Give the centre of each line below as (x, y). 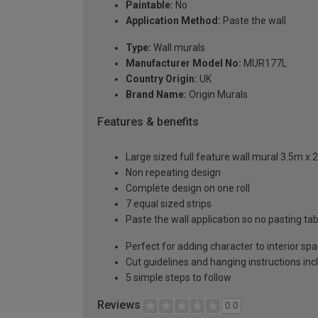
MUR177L (264, 63)
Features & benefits (148, 121)
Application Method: (173, 20)
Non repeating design (173, 173)
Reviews (120, 305)
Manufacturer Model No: (183, 63)
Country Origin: (161, 78)
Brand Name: (156, 94)
